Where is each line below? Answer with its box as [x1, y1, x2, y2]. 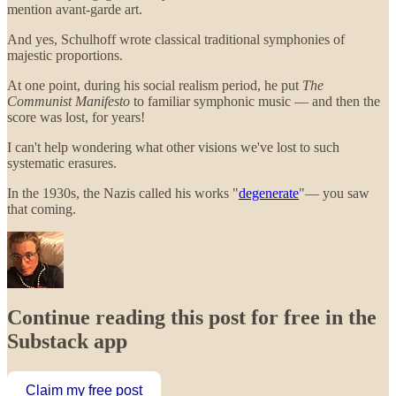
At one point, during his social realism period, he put [7, 78, 302, 94]
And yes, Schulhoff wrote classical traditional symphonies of [7, 32, 345, 48]
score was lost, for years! [7, 110, 145, 126]
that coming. [7, 202, 76, 217]
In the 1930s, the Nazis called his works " [7, 186, 239, 202]
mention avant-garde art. [7, 2, 142, 18]
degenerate [239, 186, 299, 202]
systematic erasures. [7, 156, 117, 171]
